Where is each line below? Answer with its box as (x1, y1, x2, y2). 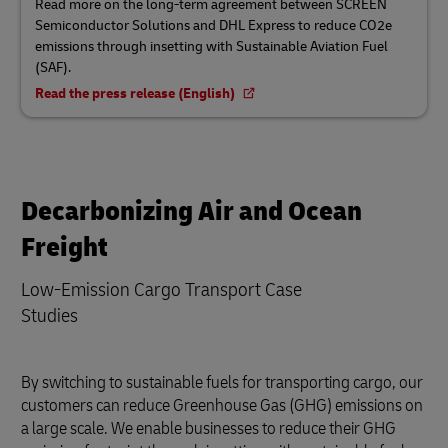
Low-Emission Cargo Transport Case (21, 277, 302, 302)
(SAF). (35, 59, 71, 76)
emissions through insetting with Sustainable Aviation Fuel (35, 38, 388, 55)
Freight (21, 230, 108, 265)
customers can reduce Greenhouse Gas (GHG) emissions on (21, 394, 423, 417)
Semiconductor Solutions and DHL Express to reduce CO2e (35, 17, 392, 34)
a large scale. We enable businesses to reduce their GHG (21, 417, 396, 440)
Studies (21, 303, 78, 328)
